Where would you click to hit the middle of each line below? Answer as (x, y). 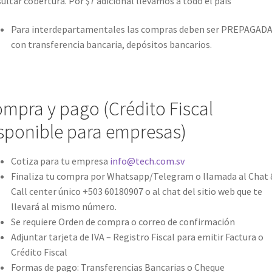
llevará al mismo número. (63, 206)
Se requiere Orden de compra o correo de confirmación (123, 221)
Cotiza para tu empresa (60, 161)
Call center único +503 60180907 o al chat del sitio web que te (136, 191)
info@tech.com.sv (147, 161)
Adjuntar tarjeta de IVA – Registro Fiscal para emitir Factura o (137, 236)
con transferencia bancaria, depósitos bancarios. (111, 45)
